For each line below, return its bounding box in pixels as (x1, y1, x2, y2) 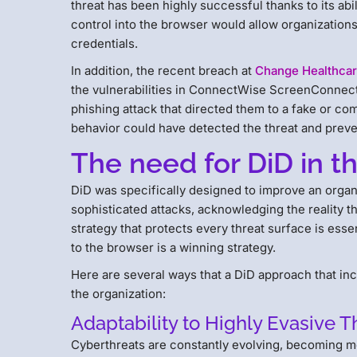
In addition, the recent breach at (71, 62, 256, 78)
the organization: (71, 285, 167, 301)
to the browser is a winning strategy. (71, 239, 277, 255)
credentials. (71, 35, 139, 51)
